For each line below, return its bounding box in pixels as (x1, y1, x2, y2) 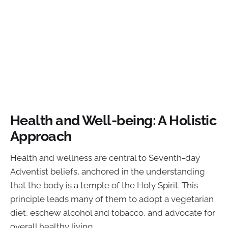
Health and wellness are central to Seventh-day (10, 153, 200, 163)
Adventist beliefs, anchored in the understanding (10, 166, 205, 177)
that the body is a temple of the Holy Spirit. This (10, 180, 198, 191)
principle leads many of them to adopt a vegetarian (10, 194, 214, 205)
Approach (10, 128, 72, 145)
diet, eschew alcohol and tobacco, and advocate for (10, 208, 215, 218)
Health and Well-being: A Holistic (10, 112, 217, 129)
